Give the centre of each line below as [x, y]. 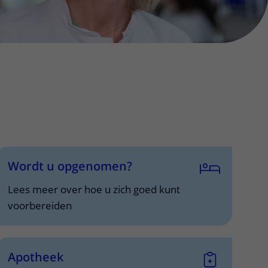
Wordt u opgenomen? [70, 166]
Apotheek [36, 257]
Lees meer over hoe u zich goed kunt [94, 189]
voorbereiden [40, 205]
